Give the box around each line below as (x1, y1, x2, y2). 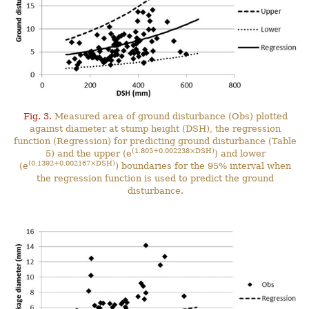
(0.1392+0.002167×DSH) (28, 159, 116, 168)
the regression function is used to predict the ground (37, 172, 275, 183)
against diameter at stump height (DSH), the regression (30, 123, 281, 134)
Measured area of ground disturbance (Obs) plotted (51, 110, 288, 121)
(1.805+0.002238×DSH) (131, 146, 215, 155)
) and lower (214, 148, 266, 159)
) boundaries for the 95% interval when (115, 160, 292, 171)
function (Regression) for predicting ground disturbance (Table (14, 135, 297, 146)
